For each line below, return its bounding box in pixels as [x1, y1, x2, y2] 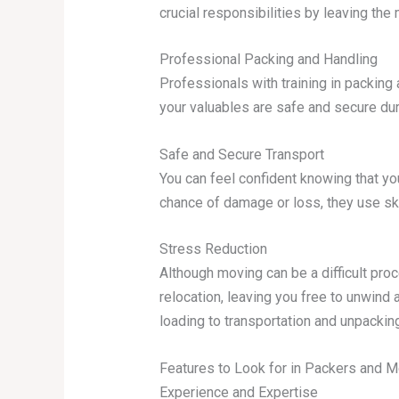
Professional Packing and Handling [159, 51, 378, 69]
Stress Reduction [159, 240, 267, 258]
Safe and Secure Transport [159, 145, 324, 163]
